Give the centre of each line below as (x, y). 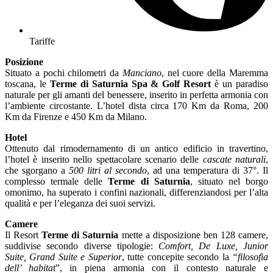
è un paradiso (240, 83)
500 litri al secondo (108, 170)
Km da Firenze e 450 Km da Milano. (76, 116)
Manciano (142, 73)
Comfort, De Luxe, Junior (214, 246)
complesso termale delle (54, 181)
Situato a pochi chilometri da (64, 73)
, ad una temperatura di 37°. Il (207, 170)
